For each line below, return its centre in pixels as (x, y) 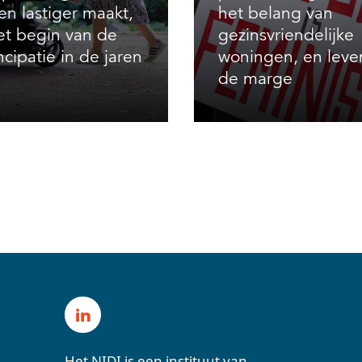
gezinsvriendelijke (286, 35)
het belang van (276, 13)
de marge (256, 79)
